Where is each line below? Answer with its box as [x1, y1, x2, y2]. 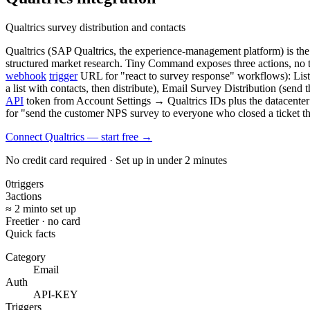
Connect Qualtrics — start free [6, 130, 138, 143]
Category [6, 250, 46, 263]
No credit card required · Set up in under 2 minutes [6, 154, 227, 166]
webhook [6, 69, 46, 82]
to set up [39, 202, 76, 215]
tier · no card [25, 215, 80, 227]
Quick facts [6, 227, 55, 239]
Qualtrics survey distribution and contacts [6, 21, 185, 33]
